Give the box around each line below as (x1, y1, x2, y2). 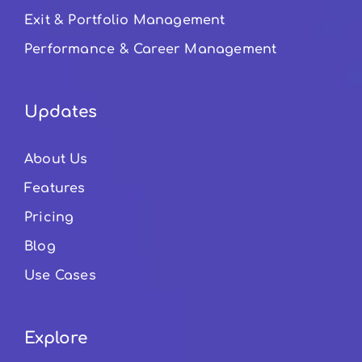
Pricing (23, 209, 74, 225)
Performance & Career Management (23, 41, 277, 57)
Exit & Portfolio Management (23, 12, 225, 27)
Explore (23, 328, 87, 347)
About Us (23, 151, 88, 166)
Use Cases (23, 267, 96, 283)
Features (23, 180, 86, 196)
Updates (23, 102, 97, 121)
